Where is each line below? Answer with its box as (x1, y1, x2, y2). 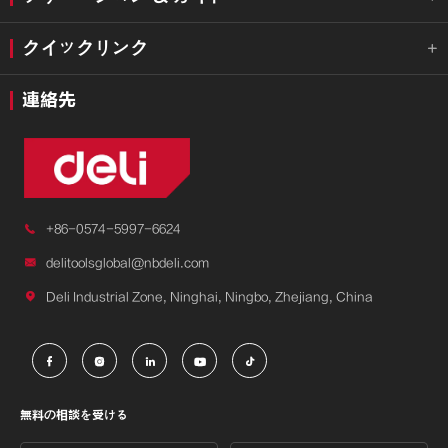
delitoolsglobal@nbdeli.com (46, 255, 209, 270)
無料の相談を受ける (20, 407, 128, 422)
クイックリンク (22, 37, 148, 59)
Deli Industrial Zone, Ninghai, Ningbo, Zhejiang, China (46, 289, 373, 304)
